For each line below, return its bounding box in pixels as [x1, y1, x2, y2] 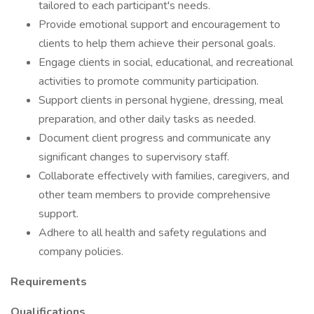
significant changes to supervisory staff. [39, 149, 229, 165]
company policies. [39, 244, 123, 259]
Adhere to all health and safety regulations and [39, 225, 266, 240]
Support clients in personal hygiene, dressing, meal [39, 93, 283, 108]
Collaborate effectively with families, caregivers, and [39, 168, 289, 184]
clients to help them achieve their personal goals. [39, 36, 275, 51]
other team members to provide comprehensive [39, 187, 271, 203]
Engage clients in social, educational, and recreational [39, 55, 293, 70]
